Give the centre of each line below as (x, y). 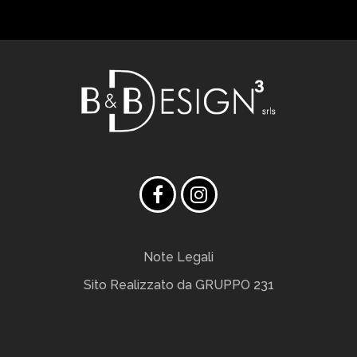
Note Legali (178, 257)
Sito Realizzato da (139, 284)
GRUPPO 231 (234, 284)
